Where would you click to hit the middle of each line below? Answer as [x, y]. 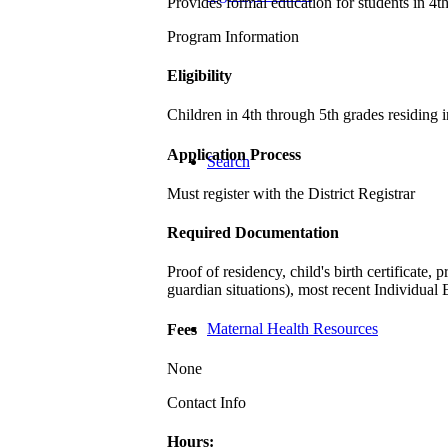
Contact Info [206, 402]
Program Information [233, 36]
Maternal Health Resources [292, 328]
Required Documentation [253, 233]
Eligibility [199, 76]
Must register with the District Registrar [291, 193]
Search [228, 161]
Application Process [234, 154]
